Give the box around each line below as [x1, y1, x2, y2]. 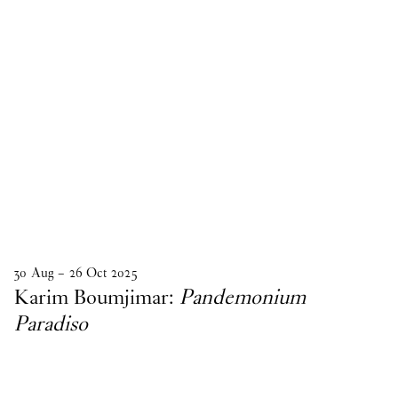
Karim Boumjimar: [14, 282, 179, 311]
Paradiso [14, 308, 88, 338]
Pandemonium [179, 282, 306, 311]
